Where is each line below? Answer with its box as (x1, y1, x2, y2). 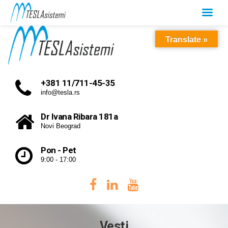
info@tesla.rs (41, 88, 80, 96)
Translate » (165, 35, 208, 44)
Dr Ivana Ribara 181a (41, 111, 118, 122)
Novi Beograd (41, 122, 80, 130)
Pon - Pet (41, 145, 76, 155)
